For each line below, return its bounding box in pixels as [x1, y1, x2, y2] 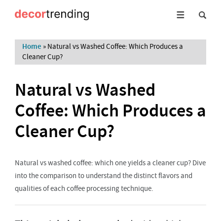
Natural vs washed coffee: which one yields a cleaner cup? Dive [15, 158, 206, 168]
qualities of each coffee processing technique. [15, 184, 153, 193]
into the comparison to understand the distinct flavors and [15, 171, 192, 181]
